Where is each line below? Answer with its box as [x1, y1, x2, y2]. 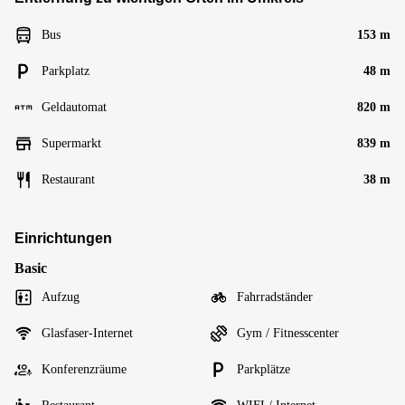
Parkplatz [42, 64, 89, 78]
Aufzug [42, 290, 80, 304]
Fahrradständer [237, 290, 313, 304]
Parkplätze [237, 363, 290, 376]
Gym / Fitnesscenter [237, 326, 339, 340]
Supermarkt [42, 137, 101, 150]
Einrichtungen [14, 231, 112, 246]
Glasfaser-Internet [42, 326, 133, 340]
